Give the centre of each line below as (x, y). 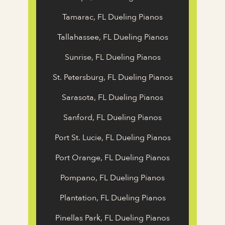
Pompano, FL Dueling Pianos (113, 178)
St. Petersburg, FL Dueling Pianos (113, 78)
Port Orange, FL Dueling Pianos (113, 158)
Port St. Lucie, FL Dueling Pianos (113, 138)
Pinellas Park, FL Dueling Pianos (113, 218)
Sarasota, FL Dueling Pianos (113, 98)
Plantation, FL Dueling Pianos (113, 198)
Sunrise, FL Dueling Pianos (113, 58)
